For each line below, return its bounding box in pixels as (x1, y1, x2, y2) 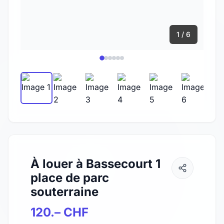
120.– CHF (30, 205, 88, 220)
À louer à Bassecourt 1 (30, 156, 160, 171)
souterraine (30, 184, 98, 199)
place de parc (30, 170, 109, 185)
